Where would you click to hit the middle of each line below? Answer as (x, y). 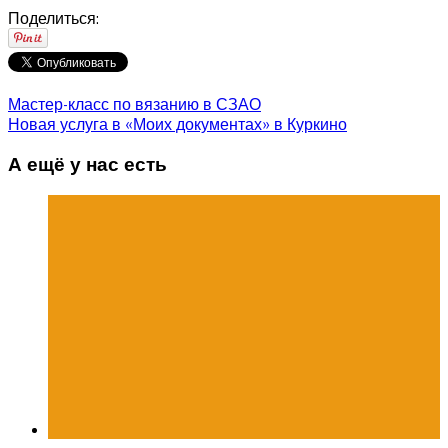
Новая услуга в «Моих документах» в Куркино (177, 124)
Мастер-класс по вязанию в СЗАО (134, 104)
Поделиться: (53, 18)
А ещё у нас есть (87, 164)
